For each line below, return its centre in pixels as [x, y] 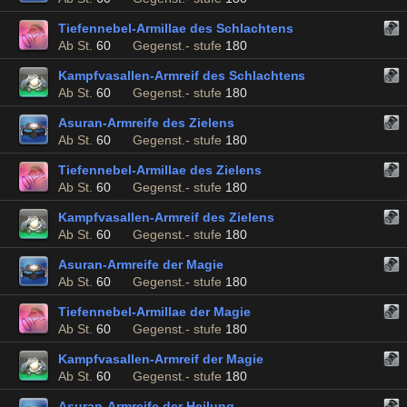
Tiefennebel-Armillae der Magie [154, 312]
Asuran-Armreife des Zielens [146, 123]
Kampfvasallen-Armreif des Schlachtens [182, 75]
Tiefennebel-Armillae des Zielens [160, 170]
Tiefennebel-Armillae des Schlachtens [176, 28]
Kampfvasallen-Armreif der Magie [161, 359]
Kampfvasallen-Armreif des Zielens [166, 217]
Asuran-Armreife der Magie [141, 264]
